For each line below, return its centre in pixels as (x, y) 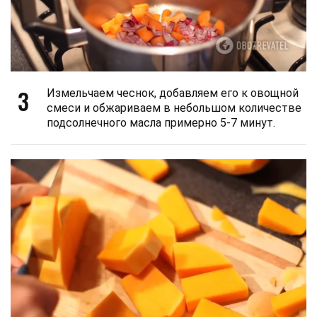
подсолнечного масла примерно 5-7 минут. (161, 123)
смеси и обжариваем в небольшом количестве (174, 108)
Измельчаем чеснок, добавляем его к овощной (173, 93)
